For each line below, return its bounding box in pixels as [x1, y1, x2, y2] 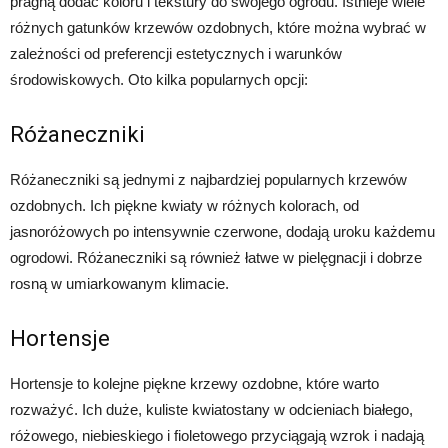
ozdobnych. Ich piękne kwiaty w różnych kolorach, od [10, 197, 359, 215]
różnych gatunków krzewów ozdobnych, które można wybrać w [10, 19, 426, 37]
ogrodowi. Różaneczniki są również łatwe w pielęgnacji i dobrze [10, 249, 422, 267]
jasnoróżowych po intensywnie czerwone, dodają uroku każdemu [10, 223, 435, 241]
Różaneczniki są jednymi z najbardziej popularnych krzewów [10, 171, 407, 189]
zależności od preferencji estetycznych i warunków [10, 45, 342, 63]
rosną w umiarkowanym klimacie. [10, 275, 229, 293]
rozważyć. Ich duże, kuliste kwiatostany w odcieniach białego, [10, 401, 413, 419]
